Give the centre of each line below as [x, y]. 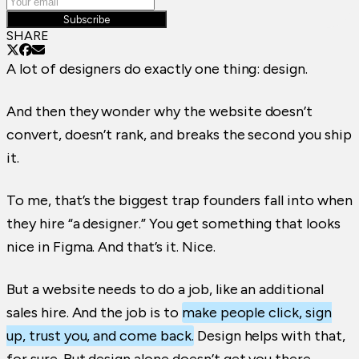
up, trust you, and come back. [100, 336]
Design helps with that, [269, 336]
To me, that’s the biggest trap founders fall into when [179, 201]
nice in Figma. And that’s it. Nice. [111, 247]
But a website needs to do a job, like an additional [165, 290]
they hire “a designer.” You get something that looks [173, 224]
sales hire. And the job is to [94, 313]
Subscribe [87, 20]
